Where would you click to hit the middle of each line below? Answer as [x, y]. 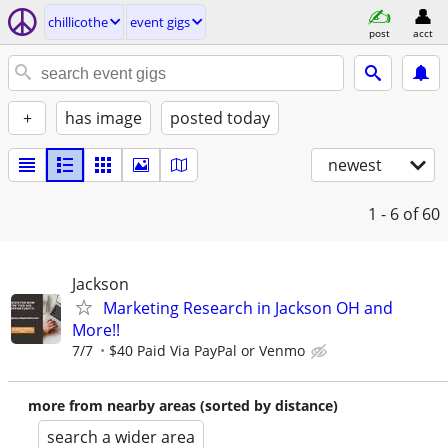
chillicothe [78, 22]
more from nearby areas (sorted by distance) [183, 405]
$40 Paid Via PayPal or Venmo [207, 350]
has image [103, 118]
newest [355, 165]
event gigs [160, 22]
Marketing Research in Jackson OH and [248, 308]
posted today [220, 118]
